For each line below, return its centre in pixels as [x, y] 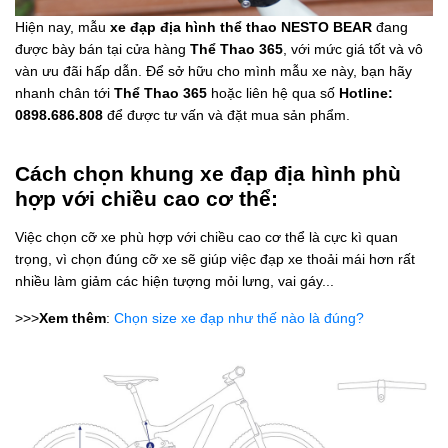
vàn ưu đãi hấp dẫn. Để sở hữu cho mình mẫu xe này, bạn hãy [213, 70]
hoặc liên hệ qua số [273, 92]
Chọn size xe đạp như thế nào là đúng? [239, 317]
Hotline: [366, 92]
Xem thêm [72, 317]
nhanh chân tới [64, 92]
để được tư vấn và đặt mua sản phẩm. [226, 114]
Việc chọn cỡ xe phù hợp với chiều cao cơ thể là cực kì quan [206, 236]
